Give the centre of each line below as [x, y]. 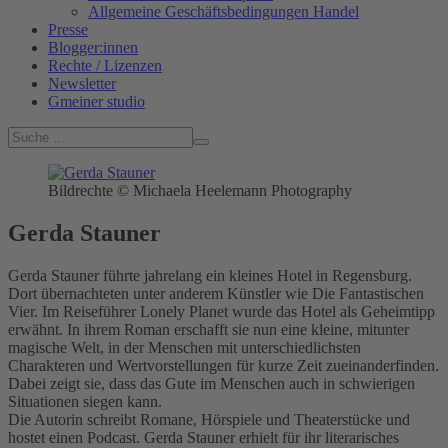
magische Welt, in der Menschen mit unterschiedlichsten [184, 347]
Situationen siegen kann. [85, 401]
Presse [68, 30]
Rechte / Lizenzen [105, 66]
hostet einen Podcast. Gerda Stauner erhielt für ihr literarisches [203, 437]
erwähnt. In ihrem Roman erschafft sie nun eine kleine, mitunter [208, 329]
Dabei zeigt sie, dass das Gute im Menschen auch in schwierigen [211, 383]
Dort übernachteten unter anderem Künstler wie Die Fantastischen [216, 293]
